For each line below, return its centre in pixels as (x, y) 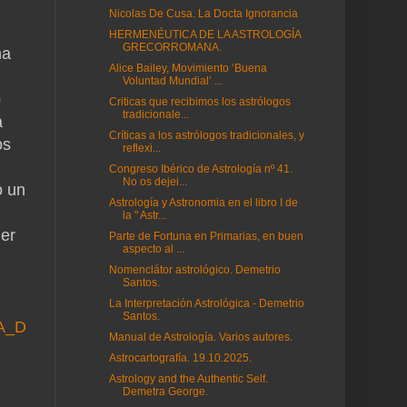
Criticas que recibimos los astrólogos (199, 102)
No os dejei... (154, 182)
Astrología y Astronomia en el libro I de (203, 203)
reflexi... (141, 148)
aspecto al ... (153, 249)
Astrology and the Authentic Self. (188, 379)
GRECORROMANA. (172, 47)
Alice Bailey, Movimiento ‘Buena (188, 68)
